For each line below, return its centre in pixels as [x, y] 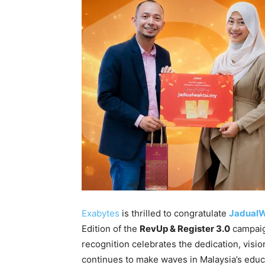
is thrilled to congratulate [174, 213]
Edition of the [111, 229]
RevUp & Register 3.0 [185, 229]
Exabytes [101, 213]
